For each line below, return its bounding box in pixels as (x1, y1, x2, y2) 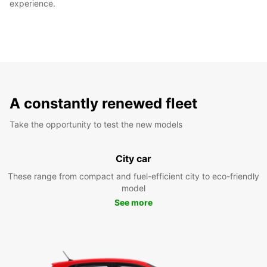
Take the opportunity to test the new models (10, 119, 182, 129)
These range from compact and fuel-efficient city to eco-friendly (8, 170, 259, 181)
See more (114, 197, 153, 207)
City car (116, 152, 151, 164)
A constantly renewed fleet (10, 94, 197, 112)
